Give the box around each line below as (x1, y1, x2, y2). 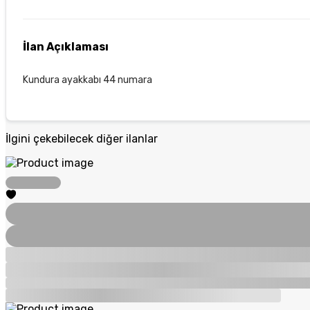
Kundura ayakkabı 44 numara (23, 73, 152, 86)
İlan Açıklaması (23, 39, 109, 53)
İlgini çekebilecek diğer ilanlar (6, 131, 158, 145)
